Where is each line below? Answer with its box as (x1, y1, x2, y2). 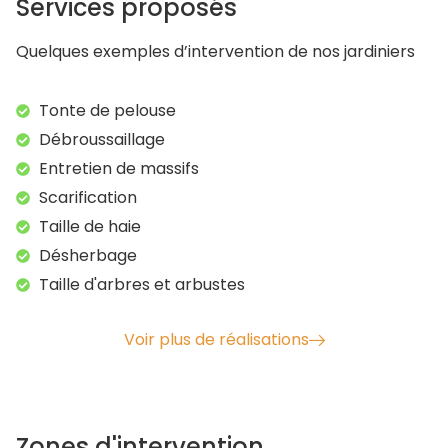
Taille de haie (38, 214, 141, 238)
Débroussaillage (38, 127, 165, 151)
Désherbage (38, 243, 137, 267)
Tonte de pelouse (38, 98, 176, 122)
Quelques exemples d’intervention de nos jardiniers (16, 40, 415, 64)
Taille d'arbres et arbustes (38, 272, 245, 296)
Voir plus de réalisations (123, 327, 309, 351)
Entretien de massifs (38, 156, 199, 180)
